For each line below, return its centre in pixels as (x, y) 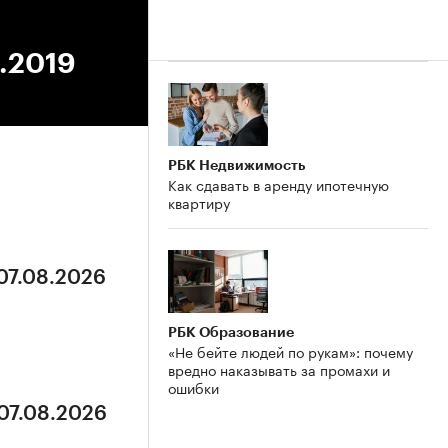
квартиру (199, 201)
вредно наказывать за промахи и (279, 368)
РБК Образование (231, 331)
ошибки (193, 386)
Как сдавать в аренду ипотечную (278, 183)
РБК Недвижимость (236, 164)
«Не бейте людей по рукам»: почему (290, 350)
